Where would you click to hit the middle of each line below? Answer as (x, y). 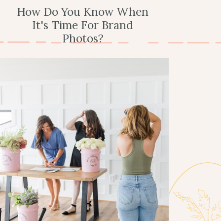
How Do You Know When (83, 12)
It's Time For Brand (83, 25)
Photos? (83, 38)
